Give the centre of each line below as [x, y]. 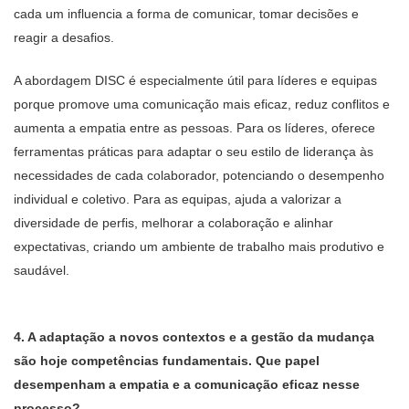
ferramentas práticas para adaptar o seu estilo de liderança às [194, 152]
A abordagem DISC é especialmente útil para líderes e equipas [195, 80]
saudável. [42, 270]
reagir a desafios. [64, 37]
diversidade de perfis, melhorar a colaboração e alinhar [173, 223]
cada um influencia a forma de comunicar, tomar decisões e [186, 14]
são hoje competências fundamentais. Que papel [167, 361]
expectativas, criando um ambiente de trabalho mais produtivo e [199, 246]
